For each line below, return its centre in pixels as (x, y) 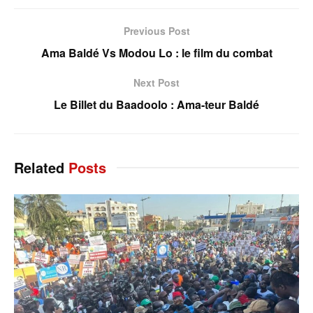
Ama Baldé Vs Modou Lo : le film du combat (156, 52)
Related (39, 167)
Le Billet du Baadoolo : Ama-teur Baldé (156, 104)
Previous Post (156, 30)
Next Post (156, 82)
